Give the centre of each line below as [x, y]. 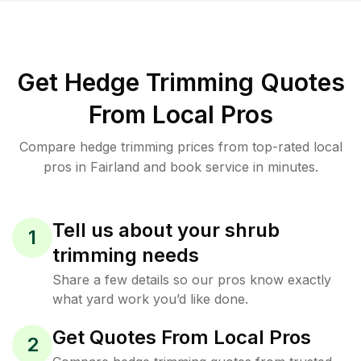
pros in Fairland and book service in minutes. [180, 167]
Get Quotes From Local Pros [182, 337]
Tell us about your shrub [166, 230]
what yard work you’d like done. [150, 299]
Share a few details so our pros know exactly [192, 280]
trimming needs [126, 255]
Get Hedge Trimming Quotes [180, 82]
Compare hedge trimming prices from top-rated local [180, 147]
